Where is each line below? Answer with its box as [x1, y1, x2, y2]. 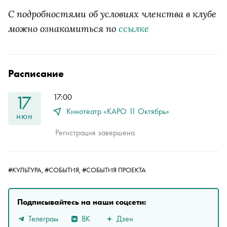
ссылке [119, 22, 149, 34]
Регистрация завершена [55, 127, 135, 138]
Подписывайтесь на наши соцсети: [17, 197, 146, 207]
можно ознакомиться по [8, 22, 119, 34]
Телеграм [28, 213, 58, 224]
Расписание [8, 67, 64, 80]
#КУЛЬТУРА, [8, 165, 45, 174]
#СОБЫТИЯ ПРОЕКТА [82, 165, 146, 174]
